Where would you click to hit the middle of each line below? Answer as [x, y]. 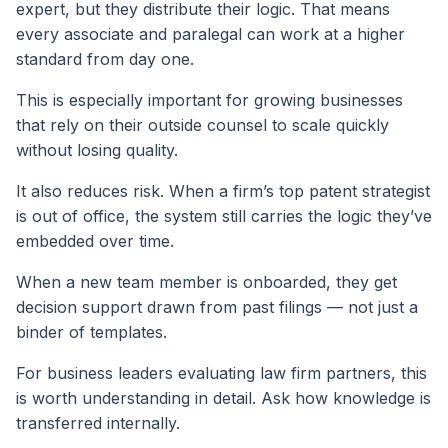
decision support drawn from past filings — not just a [217, 306]
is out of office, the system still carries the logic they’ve [224, 215]
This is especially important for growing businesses [209, 99]
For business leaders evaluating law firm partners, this [221, 372]
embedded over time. [95, 240]
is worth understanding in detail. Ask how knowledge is [223, 397]
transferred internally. [98, 422]
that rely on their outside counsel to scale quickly [202, 124]
